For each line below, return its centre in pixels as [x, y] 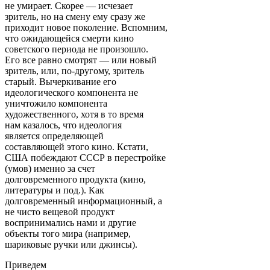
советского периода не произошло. [77, 49]
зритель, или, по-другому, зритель [74, 71]
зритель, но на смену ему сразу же [75, 16]
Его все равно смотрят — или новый [81, 60]
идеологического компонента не [71, 92]
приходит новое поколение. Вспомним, [86, 27]
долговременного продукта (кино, [75, 179]
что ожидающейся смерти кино [69, 38]
